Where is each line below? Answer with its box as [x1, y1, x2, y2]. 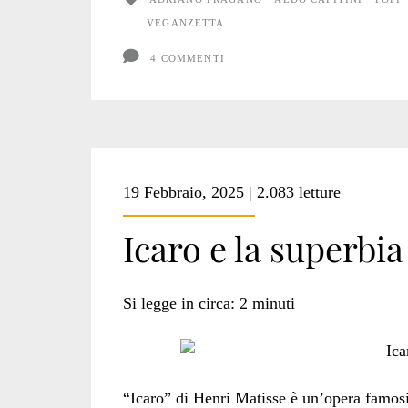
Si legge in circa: [122, 293, 235, 312]
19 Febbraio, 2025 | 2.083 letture [122, 183, 341, 202]
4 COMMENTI [150, 53, 225, 65]
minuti [251, 293, 295, 312]
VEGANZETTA [147, 16, 225, 28]
